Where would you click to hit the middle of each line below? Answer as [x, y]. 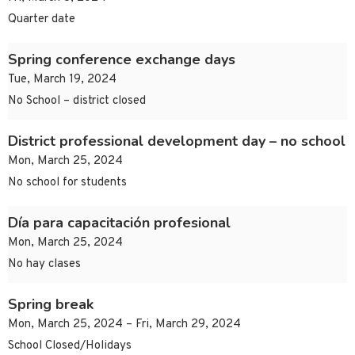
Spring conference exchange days [122, 60]
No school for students [67, 183]
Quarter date [42, 20]
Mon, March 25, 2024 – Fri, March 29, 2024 [124, 325]
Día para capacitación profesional [119, 223]
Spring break [51, 305]
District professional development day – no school [177, 141]
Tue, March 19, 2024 [62, 80]
